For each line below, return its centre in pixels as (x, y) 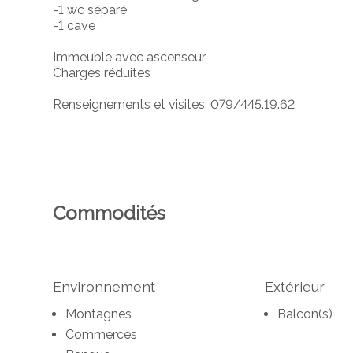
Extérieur (294, 286)
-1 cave (74, 25)
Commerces (102, 335)
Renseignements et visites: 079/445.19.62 (174, 104)
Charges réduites (102, 72)
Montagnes (99, 314)
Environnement (104, 286)
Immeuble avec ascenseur (131, 57)
